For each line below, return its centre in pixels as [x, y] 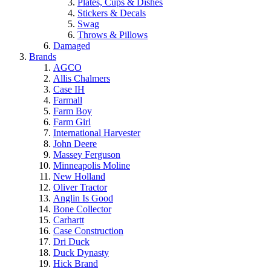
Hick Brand [76, 263]
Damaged [72, 46]
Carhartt [69, 220]
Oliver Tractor [80, 187]
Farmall [68, 100]
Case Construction [88, 231]
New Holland [79, 176]
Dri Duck [71, 242]
